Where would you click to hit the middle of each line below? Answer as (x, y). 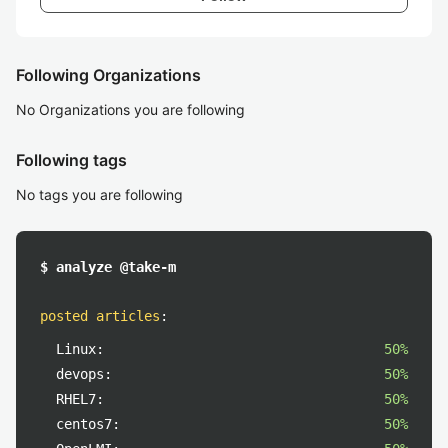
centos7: (88, 424)
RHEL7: (80, 399)
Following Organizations (108, 75)
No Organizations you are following (130, 109)
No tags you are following (99, 194)
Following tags (71, 160)
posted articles (100, 316)
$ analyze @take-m (108, 267)
